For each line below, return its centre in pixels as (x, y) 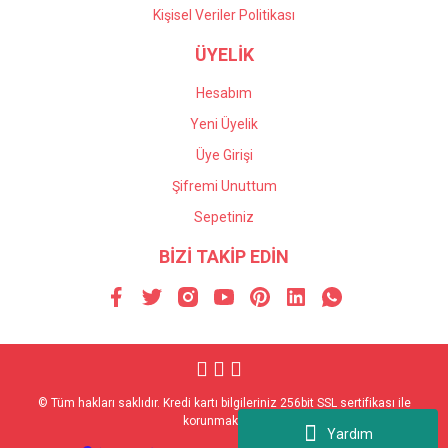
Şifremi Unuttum (224, 186)
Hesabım (224, 93)
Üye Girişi (224, 155)
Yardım (349, 433)
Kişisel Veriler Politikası (224, 15)
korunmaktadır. (224, 421)
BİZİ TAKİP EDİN (224, 256)
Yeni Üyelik (224, 124)
